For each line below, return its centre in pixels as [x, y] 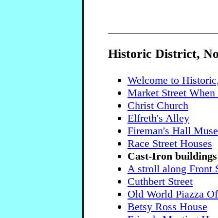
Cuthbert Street [160, 181]
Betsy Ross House [167, 206]
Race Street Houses [170, 143]
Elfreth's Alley [158, 118]
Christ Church [158, 105]
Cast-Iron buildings [172, 156]
